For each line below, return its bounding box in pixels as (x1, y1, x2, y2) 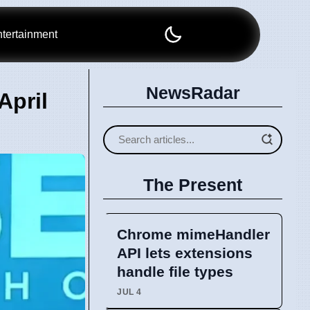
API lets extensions (117, 244, 253, 261)
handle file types (117, 263, 233, 280)
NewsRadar (145, 83, 240, 102)
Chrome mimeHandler (117, 226, 270, 242)
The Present (143, 174, 242, 194)
